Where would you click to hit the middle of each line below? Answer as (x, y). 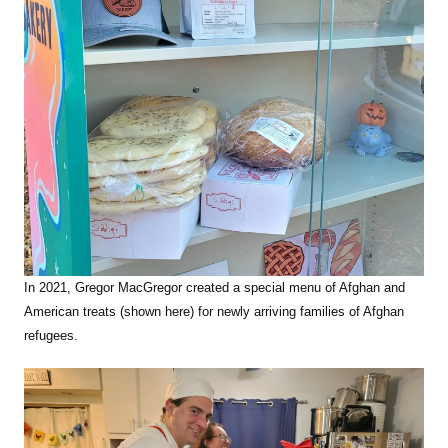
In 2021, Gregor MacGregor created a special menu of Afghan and (214, 288)
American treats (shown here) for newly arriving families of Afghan (214, 312)
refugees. (51, 336)
